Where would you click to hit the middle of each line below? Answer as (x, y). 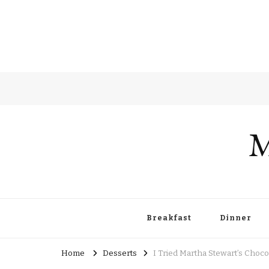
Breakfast (169, 218)
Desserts (120, 253)
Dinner (236, 218)
